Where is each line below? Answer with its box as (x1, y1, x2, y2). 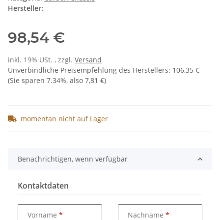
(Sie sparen (8, 76, 47, 85)
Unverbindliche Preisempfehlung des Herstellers (8, 65, 168, 75)
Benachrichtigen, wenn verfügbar (18, 154, 128, 164)
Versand (75, 55, 102, 65)
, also (66, 76, 85, 85)
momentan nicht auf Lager (21, 114, 108, 124)
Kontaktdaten (18, 180, 69, 192)
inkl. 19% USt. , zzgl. (8, 55, 75, 65)
